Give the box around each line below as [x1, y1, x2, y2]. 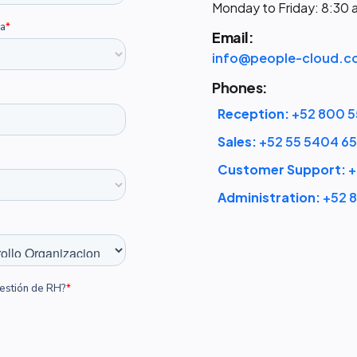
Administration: [218, 189, 321, 206]
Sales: [218, 133, 257, 150]
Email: [212, 28, 254, 46]
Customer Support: [218, 161, 347, 178]
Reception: [218, 105, 290, 122]
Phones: [212, 78, 268, 96]
